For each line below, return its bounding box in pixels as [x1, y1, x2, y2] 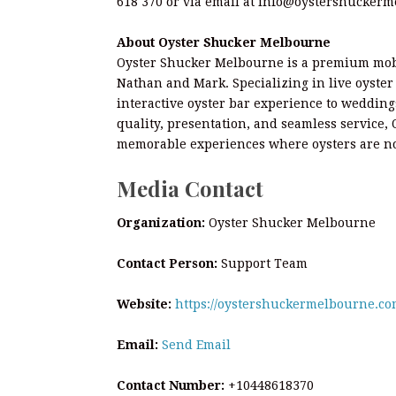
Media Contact [117, 174, 263, 202]
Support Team [217, 255, 308, 270]
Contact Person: [117, 255, 217, 270]
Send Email [162, 337, 231, 352]
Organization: [117, 215, 205, 230]
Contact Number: [117, 377, 225, 392]
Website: [117, 296, 171, 311]
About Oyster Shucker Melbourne [117, 35, 331, 49]
